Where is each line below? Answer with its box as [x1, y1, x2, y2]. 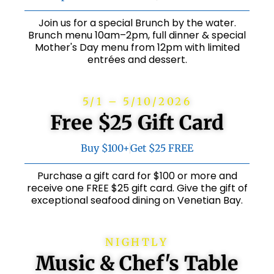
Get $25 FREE [130, 142, 193, 155]
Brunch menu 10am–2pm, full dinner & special [28, 28, 246, 43]
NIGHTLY [105, 235, 169, 250]
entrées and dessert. [87, 53, 187, 67]
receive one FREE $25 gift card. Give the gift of [26, 181, 248, 196]
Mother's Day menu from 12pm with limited [34, 40, 240, 55]
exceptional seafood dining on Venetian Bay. [31, 193, 243, 208]
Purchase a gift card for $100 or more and [37, 169, 237, 183]
